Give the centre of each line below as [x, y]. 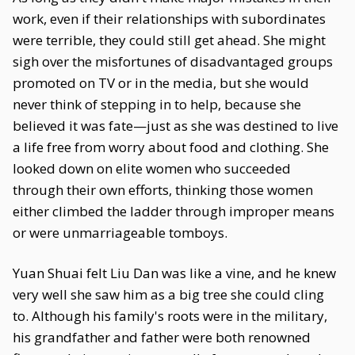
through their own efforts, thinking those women [163, 190]
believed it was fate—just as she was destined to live [176, 126]
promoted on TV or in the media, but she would [161, 83]
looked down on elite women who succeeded [152, 168]
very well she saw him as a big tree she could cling [168, 294]
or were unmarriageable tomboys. [120, 233]
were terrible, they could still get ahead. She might [169, 40]
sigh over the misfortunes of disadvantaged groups [173, 61]
